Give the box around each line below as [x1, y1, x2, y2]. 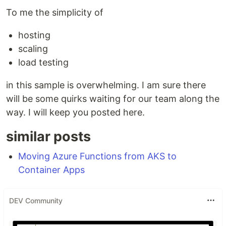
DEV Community [9, 196, 63, 205]
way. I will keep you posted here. [6, 107, 145, 118]
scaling [18, 43, 48, 54]
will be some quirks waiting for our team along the [6, 93, 219, 104]
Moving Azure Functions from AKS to [18, 151, 177, 162]
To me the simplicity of [6, 7, 103, 18]
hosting [18, 30, 50, 41]
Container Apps [18, 164, 85, 176]
